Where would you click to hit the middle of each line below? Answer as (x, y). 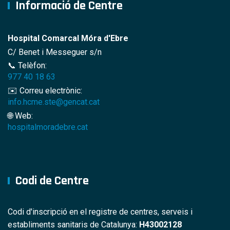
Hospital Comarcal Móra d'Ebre (68, 38)
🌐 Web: (20, 116)
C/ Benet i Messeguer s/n (55, 52)
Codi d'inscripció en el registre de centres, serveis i (100, 212)
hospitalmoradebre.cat (48, 127)
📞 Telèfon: (27, 66)
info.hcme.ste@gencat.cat (54, 102)
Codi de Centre (52, 180)
